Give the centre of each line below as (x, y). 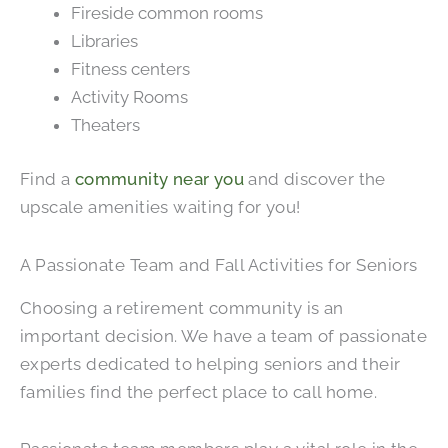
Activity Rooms (129, 97)
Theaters (105, 125)
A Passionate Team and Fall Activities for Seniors (219, 264)
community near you (159, 178)
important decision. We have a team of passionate (224, 335)
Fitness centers (130, 69)
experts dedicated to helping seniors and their (210, 363)
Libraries (104, 41)
